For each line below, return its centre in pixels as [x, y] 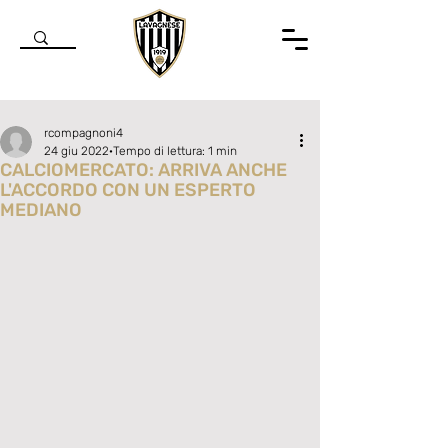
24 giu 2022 [76, 151]
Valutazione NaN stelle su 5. [119, 226]
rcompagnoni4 [83, 133]
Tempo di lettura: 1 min [175, 151]
